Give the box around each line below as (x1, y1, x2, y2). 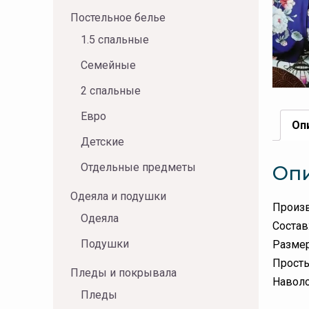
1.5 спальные (81, 33, 149, 46)
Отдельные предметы (81, 161, 196, 174)
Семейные (81, 59, 136, 72)
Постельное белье (70, 11, 166, 24)
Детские (81, 135, 124, 148)
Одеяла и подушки (70, 190, 166, 203)
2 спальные (81, 84, 141, 97)
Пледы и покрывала (70, 266, 177, 279)
